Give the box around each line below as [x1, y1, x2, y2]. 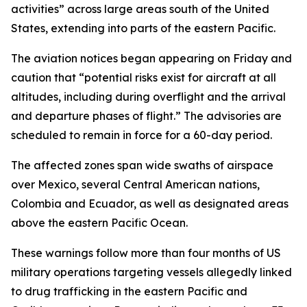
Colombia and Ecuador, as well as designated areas [11, 197, 288, 210]
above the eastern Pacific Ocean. [11, 216, 188, 230]
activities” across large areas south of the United [11, 2, 269, 16]
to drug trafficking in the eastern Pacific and [11, 284, 247, 298]
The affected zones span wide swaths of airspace [11, 158, 273, 172]
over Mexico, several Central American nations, [11, 177, 260, 191]
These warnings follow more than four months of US [11, 246, 281, 260]
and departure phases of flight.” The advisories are [11, 109, 282, 123]
